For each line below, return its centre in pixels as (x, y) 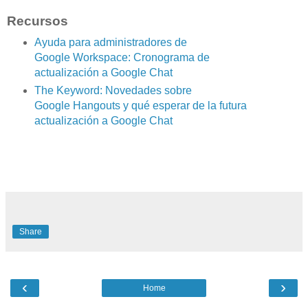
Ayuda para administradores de (110, 43)
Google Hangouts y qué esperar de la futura (140, 106)
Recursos (37, 21)
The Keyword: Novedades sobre (113, 91)
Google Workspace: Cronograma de (122, 58)
